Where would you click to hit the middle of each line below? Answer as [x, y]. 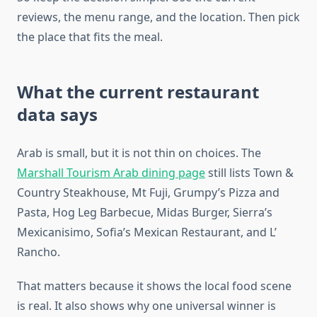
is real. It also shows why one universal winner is [146, 306]
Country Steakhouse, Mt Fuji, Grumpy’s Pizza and [148, 193]
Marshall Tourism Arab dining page [111, 173]
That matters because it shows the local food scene [154, 286]
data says [57, 115]
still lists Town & [249, 173]
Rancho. [39, 252]
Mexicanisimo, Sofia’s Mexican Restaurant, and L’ [147, 232]
